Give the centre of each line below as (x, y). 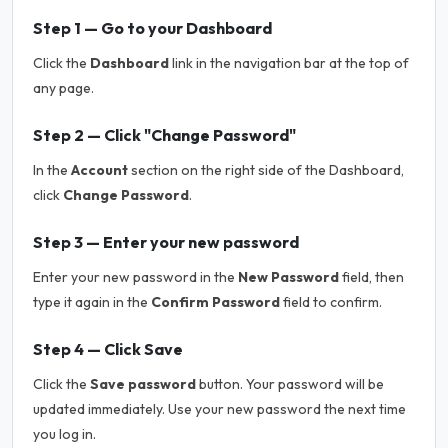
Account (99, 170)
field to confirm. (331, 302)
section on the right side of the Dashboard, (266, 170)
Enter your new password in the (135, 277)
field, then (371, 277)
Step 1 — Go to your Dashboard (152, 28)
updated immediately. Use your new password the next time (219, 409)
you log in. (64, 434)
